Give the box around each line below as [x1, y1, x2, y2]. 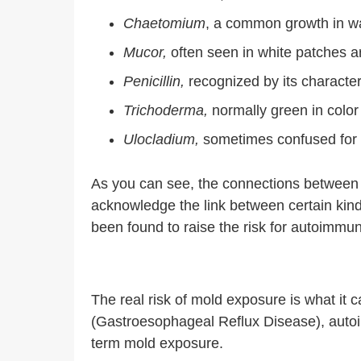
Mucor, [123, 44, 167, 60]
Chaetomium [123, 15, 205, 31]
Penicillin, [123, 73, 189, 89]
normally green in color [212, 102, 359, 118]
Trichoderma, [123, 102, 212, 118]
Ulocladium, [123, 131, 203, 147]
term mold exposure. [91, 335, 227, 351]
